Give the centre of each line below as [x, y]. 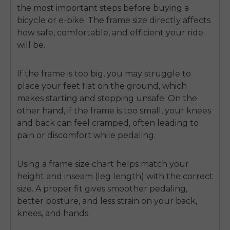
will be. [31, 45]
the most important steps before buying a [103, 8]
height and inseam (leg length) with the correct [115, 177]
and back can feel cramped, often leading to [108, 123]
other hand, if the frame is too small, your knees [114, 111]
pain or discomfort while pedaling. [86, 136]
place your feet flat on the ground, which [102, 86]
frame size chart [80, 164]
